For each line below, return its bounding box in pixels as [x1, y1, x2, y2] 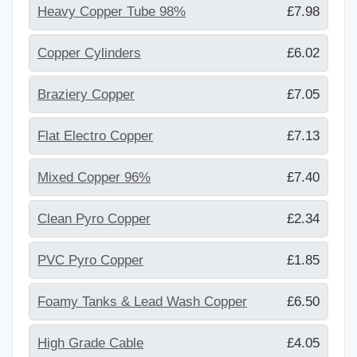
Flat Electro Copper [37, 127, 153, 143]
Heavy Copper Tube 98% [37, 3, 186, 19]
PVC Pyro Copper [37, 252, 143, 268]
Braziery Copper [37, 86, 135, 102]
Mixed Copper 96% [37, 169, 151, 185]
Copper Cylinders [37, 45, 141, 61]
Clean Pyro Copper [37, 210, 151, 226]
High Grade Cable [37, 335, 143, 351]
